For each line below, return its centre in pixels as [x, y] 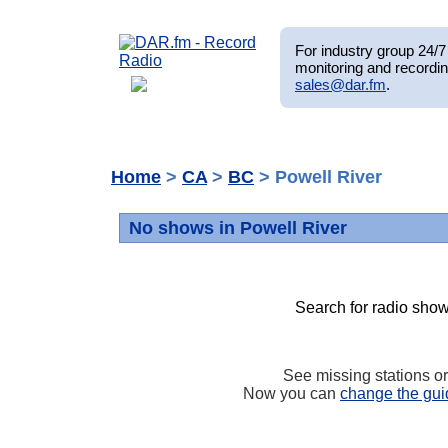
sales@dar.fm [340, 84]
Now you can [291, 393]
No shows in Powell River [237, 228]
